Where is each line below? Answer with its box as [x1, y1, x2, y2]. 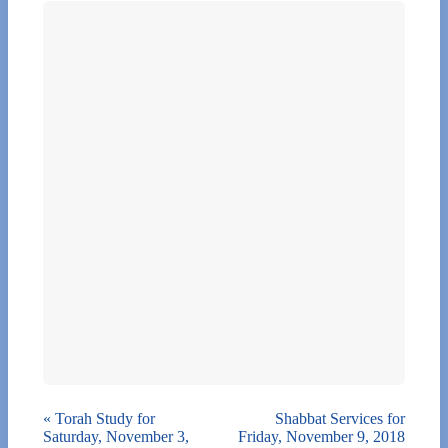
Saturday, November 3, [43, 427, 189, 445]
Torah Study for [51, 409, 155, 427]
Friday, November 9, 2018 [238, 427, 405, 445]
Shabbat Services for [275, 409, 405, 427]
